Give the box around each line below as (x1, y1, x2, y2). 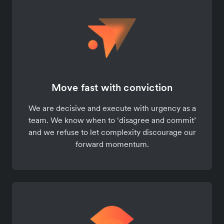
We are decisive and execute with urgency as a (28, 103, 196, 113)
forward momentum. (75, 139, 149, 149)
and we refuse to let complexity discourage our (28, 127, 196, 137)
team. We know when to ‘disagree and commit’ (28, 115, 196, 125)
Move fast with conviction (51, 81, 173, 94)
